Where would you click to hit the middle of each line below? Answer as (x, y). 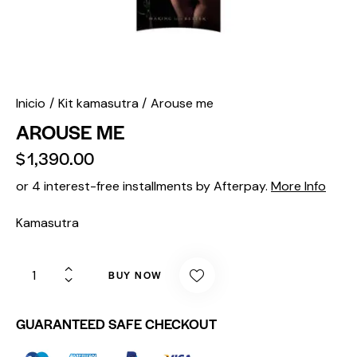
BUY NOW (135, 275)
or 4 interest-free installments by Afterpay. (143, 186)
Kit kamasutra (98, 104)
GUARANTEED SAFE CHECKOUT (116, 323)
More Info (298, 186)
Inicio (31, 104)
